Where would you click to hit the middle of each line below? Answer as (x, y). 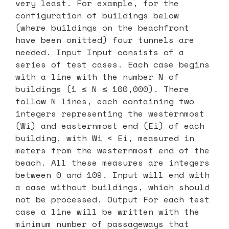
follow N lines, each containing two (105, 101)
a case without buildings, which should (112, 187)
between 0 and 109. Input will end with (112, 175)
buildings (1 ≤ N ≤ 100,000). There (102, 89)
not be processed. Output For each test (112, 199)
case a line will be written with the (107, 211)
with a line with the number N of (97, 76)
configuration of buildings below (97, 15)
